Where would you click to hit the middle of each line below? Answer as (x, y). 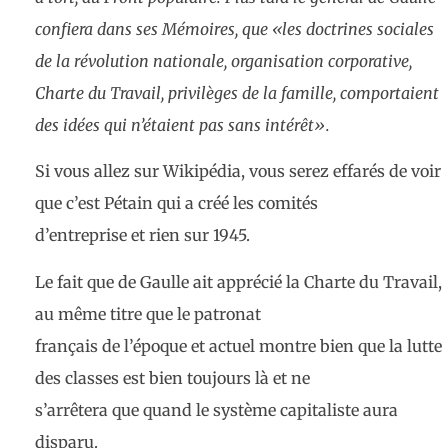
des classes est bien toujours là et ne (172, 377)
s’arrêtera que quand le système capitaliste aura (216, 409)
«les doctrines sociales (353, 28)
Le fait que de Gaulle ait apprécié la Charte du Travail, (238, 281)
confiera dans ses (98, 28)
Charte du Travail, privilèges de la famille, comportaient (237, 92)
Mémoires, (202, 28)
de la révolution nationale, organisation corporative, (223, 60)
